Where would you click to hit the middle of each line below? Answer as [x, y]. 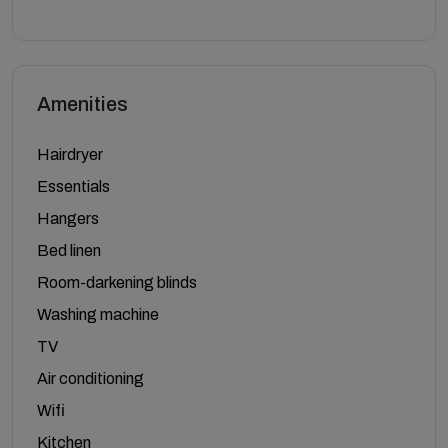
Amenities [82, 104]
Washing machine [98, 314]
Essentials [73, 186]
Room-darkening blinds [117, 282]
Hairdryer [70, 154]
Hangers [68, 218]
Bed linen [69, 250]
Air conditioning [90, 378]
